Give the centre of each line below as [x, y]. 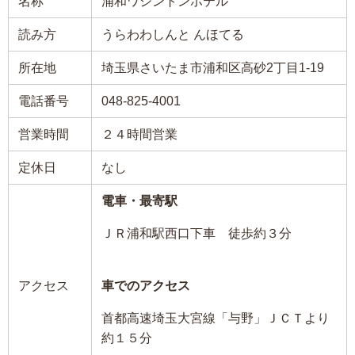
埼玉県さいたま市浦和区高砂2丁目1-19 [213, 68]
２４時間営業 [139, 134]
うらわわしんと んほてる [173, 34]
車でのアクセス [146, 286]
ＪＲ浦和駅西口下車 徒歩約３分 [197, 233]
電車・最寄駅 [139, 201]
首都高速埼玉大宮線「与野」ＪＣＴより [216, 318]
